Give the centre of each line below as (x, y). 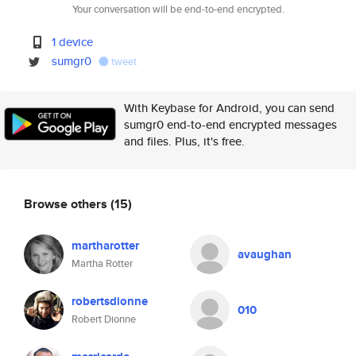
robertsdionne (110, 301)
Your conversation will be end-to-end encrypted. (178, 9)
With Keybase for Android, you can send (229, 108)
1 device (73, 42)
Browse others (67, 203)
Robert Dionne (104, 319)
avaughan (265, 254)
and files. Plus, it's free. (184, 141)
